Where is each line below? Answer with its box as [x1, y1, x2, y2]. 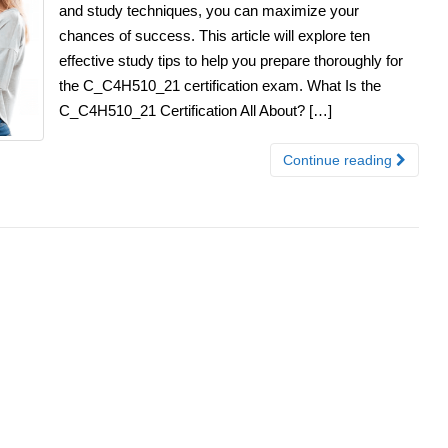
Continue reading [283, 151, 396, 168]
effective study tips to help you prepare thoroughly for [59, 51, 403, 69]
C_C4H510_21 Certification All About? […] [59, 101, 332, 119]
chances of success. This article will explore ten [59, 26, 370, 44]
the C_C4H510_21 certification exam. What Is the [59, 76, 381, 94]
